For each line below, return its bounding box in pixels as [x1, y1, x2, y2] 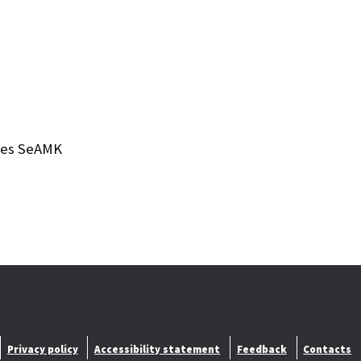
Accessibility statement [94, 342, 221, 357]
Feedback [236, 342, 287, 357]
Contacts [303, 342, 352, 357]
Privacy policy [6, 342, 78, 357]
